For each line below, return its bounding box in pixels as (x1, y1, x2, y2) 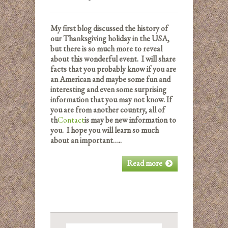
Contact (58, 115, 84, 125)
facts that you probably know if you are (50, 64, 176, 74)
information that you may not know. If (50, 94, 172, 105)
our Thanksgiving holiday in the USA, (50, 33, 169, 44)
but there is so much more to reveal (50, 43, 162, 54)
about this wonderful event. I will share (50, 53, 176, 64)
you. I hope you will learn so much (50, 125, 159, 135)
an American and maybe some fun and (50, 74, 170, 84)
